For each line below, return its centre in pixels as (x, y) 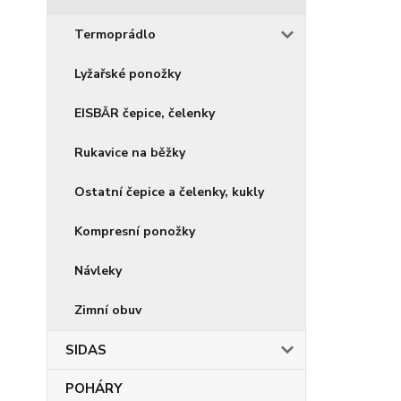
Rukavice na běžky (130, 153)
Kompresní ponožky (135, 231)
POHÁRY (94, 388)
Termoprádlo (115, 34)
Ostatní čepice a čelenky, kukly (169, 192)
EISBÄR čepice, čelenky (145, 113)
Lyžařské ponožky (128, 74)
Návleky (98, 271)
